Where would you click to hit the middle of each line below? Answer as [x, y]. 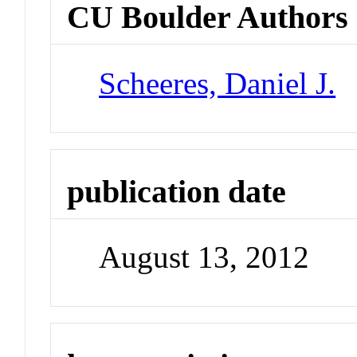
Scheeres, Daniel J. [218, 83]
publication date [177, 191]
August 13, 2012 [204, 257]
